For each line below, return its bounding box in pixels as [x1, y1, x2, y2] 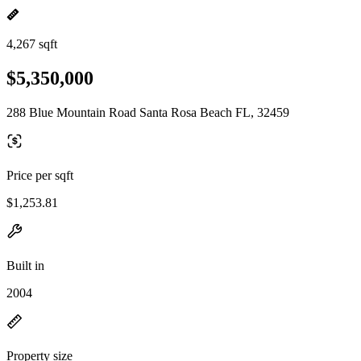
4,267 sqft [6, 37, 57, 51]
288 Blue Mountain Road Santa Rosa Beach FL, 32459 [6, 105, 289, 119]
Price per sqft [6, 168, 73, 182]
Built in [6, 258, 44, 272]
